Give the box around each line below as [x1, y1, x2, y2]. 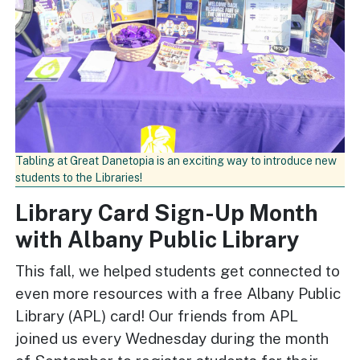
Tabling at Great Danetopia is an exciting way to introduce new [15, 154, 337, 168]
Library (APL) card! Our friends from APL [15, 307, 299, 325]
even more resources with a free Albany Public [15, 284, 342, 303]
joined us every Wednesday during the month [15, 329, 329, 348]
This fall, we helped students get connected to [15, 262, 341, 280]
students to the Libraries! [15, 171, 143, 185]
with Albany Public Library [15, 227, 301, 253]
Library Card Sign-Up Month [15, 200, 319, 227]
